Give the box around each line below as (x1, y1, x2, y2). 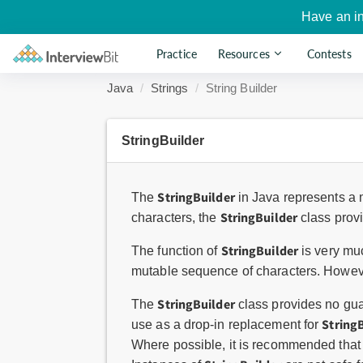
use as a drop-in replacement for (131, 318, 322, 331)
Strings (150, 81, 189, 95)
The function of (131, 244, 221, 258)
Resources (217, 46, 270, 61)
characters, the (131, 211, 220, 224)
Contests (306, 46, 352, 61)
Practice (156, 46, 197, 61)
